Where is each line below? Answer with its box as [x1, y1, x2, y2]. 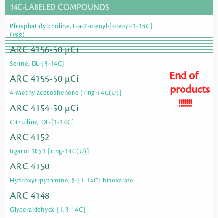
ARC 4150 [10, 162, 50, 172]
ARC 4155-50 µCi [10, 74, 79, 84]
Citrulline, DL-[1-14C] [10, 119, 74, 126]
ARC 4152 [10, 132, 50, 143]
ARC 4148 [10, 191, 50, 201]
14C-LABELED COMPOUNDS [10, 3, 109, 12]
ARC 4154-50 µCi [10, 103, 79, 113]
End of [169, 70, 198, 82]
